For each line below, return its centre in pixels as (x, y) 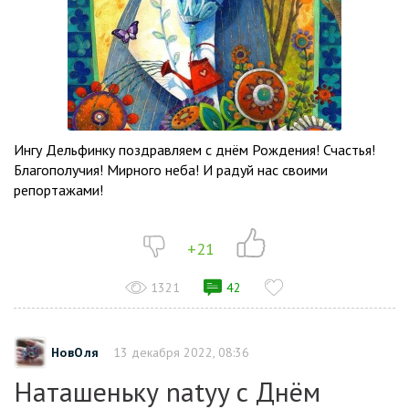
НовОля (75, 352)
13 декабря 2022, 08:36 (181, 352)
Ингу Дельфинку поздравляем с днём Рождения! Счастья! (194, 150)
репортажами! (58, 190)
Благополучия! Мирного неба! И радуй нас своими (171, 170)
